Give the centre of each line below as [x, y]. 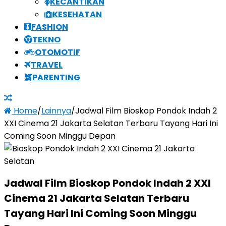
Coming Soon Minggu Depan [60, 136]
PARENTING [56, 77]
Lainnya [56, 110]
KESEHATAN [77, 14]
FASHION [50, 27]
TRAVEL [47, 65]
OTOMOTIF [58, 52]
